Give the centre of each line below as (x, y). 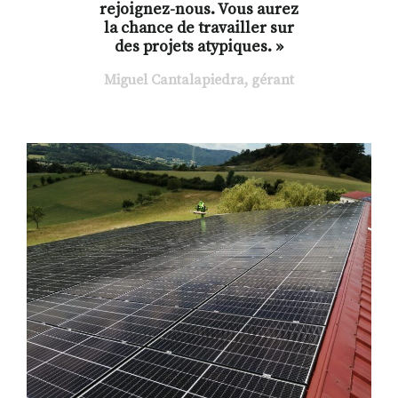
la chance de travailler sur (199, 29)
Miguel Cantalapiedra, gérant (199, 80)
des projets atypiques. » (199, 48)
